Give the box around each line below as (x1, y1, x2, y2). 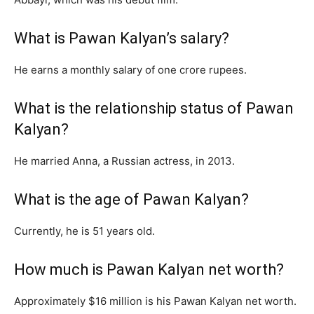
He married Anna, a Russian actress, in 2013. (14, 153, 235, 168)
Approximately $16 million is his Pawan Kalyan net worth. (14, 294, 296, 308)
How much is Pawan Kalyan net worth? (14, 260, 284, 278)
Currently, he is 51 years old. (14, 224, 155, 238)
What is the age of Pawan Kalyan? (14, 190, 249, 208)
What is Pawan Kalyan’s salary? (14, 29, 229, 47)
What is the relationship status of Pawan (14, 99, 294, 117)
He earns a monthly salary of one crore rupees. (14, 62, 247, 76)
